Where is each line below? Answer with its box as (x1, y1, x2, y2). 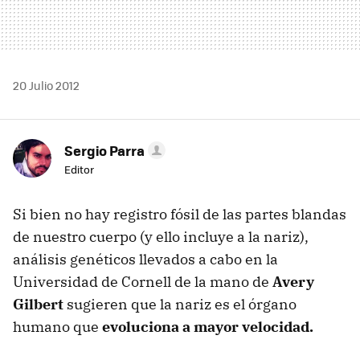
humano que (13, 317, 102, 336)
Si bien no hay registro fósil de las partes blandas (13, 204, 346, 223)
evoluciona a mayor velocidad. (102, 317, 313, 336)
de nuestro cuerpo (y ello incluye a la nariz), (13, 227, 309, 246)
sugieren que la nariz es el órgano (63, 294, 297, 313)
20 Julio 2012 (13, 76, 80, 93)
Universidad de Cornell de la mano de (13, 272, 272, 291)
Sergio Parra (64, 140, 145, 160)
